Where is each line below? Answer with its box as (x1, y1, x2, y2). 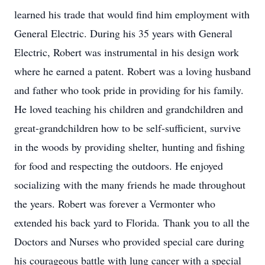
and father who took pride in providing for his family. (14, 83, 244, 97)
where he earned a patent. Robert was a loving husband (14, 64, 251, 78)
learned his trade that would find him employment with (14, 7, 250, 21)
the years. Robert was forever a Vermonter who (14, 196, 215, 211)
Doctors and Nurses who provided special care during (14, 234, 244, 248)
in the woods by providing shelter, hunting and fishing (14, 140, 245, 154)
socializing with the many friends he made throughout (14, 177, 245, 192)
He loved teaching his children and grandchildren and (14, 102, 243, 116)
